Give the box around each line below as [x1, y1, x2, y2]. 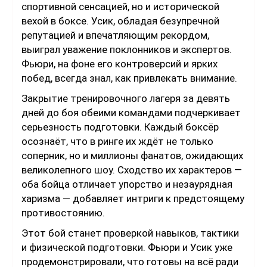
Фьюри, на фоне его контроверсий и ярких [21, 58, 218, 70]
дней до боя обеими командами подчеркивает [21, 107, 241, 119]
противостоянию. [21, 207, 105, 219]
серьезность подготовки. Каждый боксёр [21, 121, 219, 133]
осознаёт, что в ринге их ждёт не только [21, 135, 213, 148]
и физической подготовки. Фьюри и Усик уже [21, 241, 232, 254]
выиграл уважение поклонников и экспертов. [21, 44, 232, 56]
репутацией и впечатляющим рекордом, [21, 29, 209, 42]
